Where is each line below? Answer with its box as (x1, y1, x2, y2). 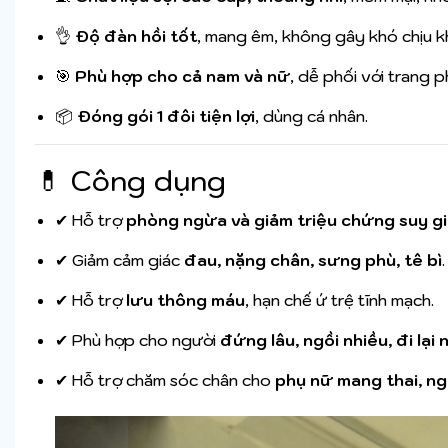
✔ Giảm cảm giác (55, 250, 184, 271)
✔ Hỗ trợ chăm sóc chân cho (55, 370, 275, 391)
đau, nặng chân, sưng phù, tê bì (184, 250, 442, 271)
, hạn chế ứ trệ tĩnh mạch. (245, 290, 434, 311)
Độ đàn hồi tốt (75, 26, 197, 47)
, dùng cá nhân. (255, 106, 368, 127)
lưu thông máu (126, 290, 245, 311)
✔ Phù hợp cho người (55, 330, 220, 351)
